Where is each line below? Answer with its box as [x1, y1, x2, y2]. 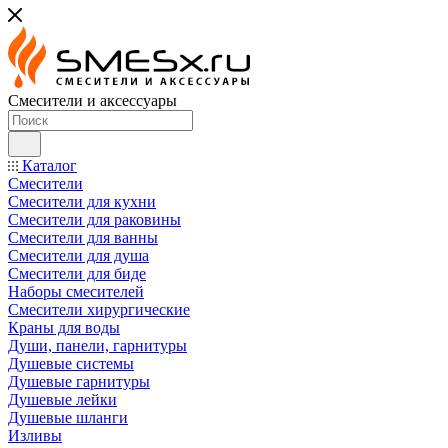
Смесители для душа [8, 247, 149, 264]
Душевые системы [8, 355, 134, 372]
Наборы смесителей [8, 283, 144, 300]
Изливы [8, 427, 62, 444]
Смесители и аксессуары [8, 92, 177, 109]
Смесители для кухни [8, 193, 156, 210]
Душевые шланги [8, 409, 128, 426]
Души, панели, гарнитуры [8, 337, 187, 354]
